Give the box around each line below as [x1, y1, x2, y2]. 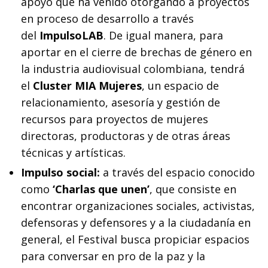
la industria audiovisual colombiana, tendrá [21, 61, 245, 76]
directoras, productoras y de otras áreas [21, 128, 230, 143]
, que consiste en [150, 181, 236, 196]
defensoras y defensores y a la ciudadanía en [21, 215, 251, 230]
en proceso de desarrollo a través [21, 11, 194, 26]
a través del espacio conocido [103, 165, 255, 179]
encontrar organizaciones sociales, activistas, [21, 198, 255, 213]
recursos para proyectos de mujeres [21, 111, 208, 126]
